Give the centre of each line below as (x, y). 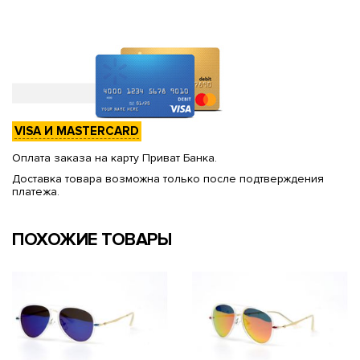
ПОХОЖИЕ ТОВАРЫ (92, 239)
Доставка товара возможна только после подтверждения (168, 178)
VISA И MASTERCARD (77, 131)
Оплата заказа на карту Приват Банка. (115, 157)
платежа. (36, 191)
